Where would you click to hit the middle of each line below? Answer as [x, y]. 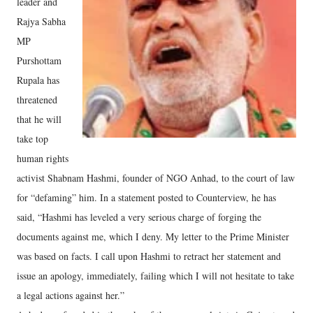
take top [32, 139]
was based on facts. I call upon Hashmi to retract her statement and [149, 256]
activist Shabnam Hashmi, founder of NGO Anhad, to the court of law [156, 178]
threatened [37, 100]
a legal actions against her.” [71, 295]
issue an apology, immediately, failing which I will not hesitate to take [155, 276]
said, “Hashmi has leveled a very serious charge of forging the [139, 217]
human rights [43, 158]
